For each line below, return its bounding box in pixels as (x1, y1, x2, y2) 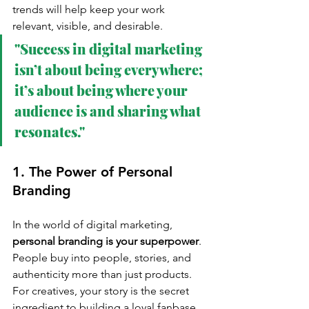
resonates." (14, 122, 85, 141)
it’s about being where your (14, 81, 190, 100)
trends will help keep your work (12, 3, 168, 17)
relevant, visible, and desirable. (12, 19, 163, 33)
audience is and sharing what (14, 101, 203, 121)
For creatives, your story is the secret (12, 284, 192, 298)
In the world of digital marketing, (12, 218, 175, 232)
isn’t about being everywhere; (14, 60, 206, 79)
